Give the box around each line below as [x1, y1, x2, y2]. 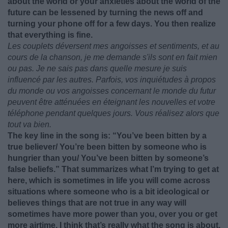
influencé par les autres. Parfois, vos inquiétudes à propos [8, 75, 216, 84]
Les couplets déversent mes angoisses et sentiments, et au [8, 42, 219, 50]
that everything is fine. [8, 31, 93, 39]
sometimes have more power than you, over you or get [8, 210, 217, 218]
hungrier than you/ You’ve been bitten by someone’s [8, 154, 209, 162]
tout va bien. [8, 120, 51, 129]
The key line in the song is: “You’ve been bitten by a [8, 131, 207, 140]
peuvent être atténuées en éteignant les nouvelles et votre [8, 98, 215, 106]
